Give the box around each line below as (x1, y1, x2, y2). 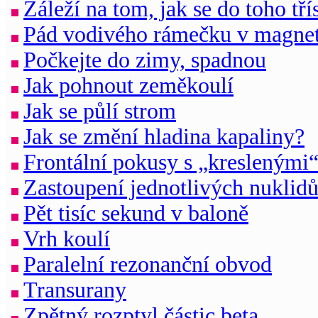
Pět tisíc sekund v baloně (23, 200, 248, 226)
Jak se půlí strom (23, 98, 176, 124)
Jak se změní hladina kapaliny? (23, 124, 305, 149)
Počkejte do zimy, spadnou (23, 47, 266, 72)
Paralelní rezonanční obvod (23, 251, 272, 277)
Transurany (23, 277, 126, 302)
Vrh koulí (23, 226, 110, 251)
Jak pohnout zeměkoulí (23, 72, 234, 98)
